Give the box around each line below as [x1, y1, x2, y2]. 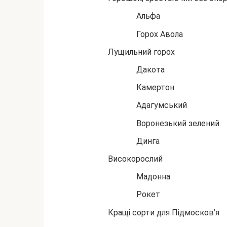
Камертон [136, 83, 174, 93]
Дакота [136, 65, 165, 74]
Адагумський [136, 100, 187, 110]
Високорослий [108, 154, 163, 164]
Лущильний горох [108, 47, 175, 57]
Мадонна [136, 172, 170, 182]
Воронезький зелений [136, 118, 219, 128]
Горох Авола [136, 29, 183, 39]
